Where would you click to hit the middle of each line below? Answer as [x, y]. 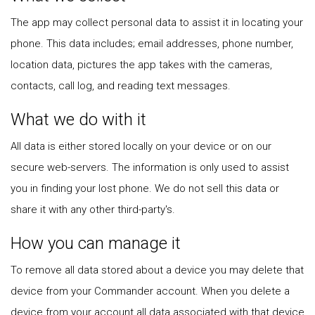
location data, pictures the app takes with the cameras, [141, 65]
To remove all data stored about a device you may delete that [157, 270]
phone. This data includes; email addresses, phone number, [152, 44]
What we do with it [78, 120]
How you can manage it [96, 243]
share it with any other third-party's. [93, 210]
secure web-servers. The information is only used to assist [150, 167]
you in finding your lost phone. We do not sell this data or [145, 188]
